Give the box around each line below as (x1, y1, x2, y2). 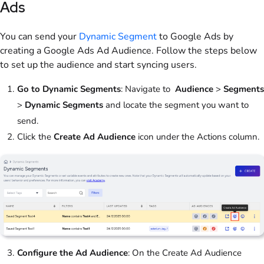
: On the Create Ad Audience (128, 247, 242, 259)
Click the (17, 130, 54, 143)
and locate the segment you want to (103, 98, 249, 111)
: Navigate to (121, 82, 175, 95)
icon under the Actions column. (136, 130, 259, 143)
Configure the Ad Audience (17, 247, 128, 259)
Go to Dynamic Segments (17, 82, 121, 95)
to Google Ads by (157, 29, 233, 43)
